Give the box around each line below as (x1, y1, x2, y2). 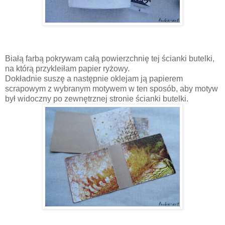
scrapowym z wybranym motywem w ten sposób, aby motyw (5, 84, 218, 93)
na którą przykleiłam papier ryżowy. (5, 64, 130, 73)
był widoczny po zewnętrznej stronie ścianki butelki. (5, 94, 188, 103)
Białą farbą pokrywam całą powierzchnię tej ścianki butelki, (5, 54, 214, 63)
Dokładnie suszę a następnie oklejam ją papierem (5, 74, 183, 83)
